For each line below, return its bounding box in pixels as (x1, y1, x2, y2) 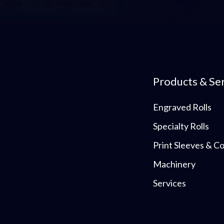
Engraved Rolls (152, 101, 211, 112)
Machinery (152, 158, 195, 170)
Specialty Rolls (152, 120, 209, 131)
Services (152, 177, 186, 189)
